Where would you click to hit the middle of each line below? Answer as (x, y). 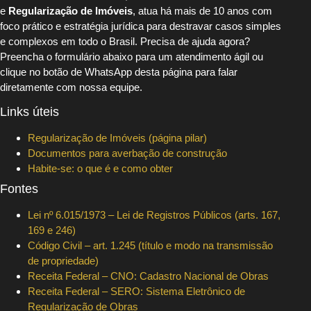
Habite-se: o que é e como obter (100, 169)
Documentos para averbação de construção (127, 153)
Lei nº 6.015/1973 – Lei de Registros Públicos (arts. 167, (154, 215)
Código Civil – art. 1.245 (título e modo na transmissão (150, 246)
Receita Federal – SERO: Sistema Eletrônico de (136, 292)
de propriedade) (63, 261)
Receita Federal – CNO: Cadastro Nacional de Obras (148, 276)
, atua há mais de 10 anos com (202, 10)
